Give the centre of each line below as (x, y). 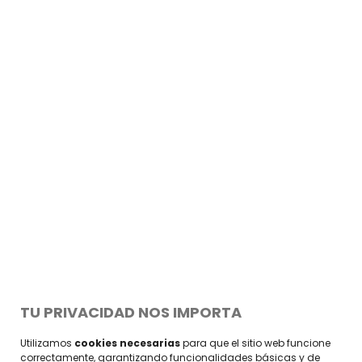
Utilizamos (47, 343)
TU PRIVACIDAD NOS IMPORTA (131, 312)
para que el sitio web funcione (255, 343)
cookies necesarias (127, 343)
